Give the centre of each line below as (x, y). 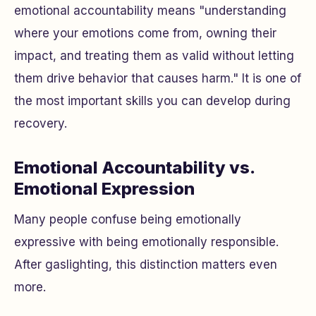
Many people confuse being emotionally (128, 219)
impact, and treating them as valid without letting (154, 56)
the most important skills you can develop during (152, 101)
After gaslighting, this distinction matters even (146, 265)
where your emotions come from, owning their (145, 33)
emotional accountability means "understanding (150, 11)
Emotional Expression (104, 189)
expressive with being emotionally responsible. (146, 242)
